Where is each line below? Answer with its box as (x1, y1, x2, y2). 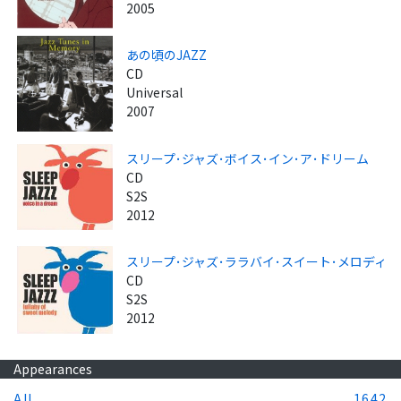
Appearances (13, 359, 92, 378)
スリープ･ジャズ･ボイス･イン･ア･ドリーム (126, 149, 370, 167)
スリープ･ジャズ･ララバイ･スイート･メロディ (126, 252, 388, 270)
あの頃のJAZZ (126, 46, 208, 64)
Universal (126, 83, 183, 102)
